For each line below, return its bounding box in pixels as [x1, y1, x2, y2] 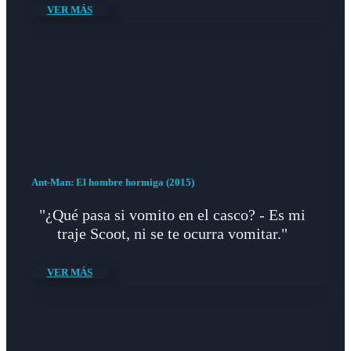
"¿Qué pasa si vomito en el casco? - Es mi [38, 205, 306, 223]
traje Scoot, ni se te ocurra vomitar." [56, 224, 288, 242]
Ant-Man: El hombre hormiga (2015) [31, 175, 194, 188]
